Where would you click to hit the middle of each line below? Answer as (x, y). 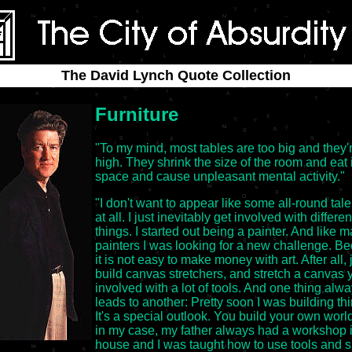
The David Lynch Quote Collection (176, 75)
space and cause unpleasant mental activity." (220, 176)
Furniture (137, 114)
